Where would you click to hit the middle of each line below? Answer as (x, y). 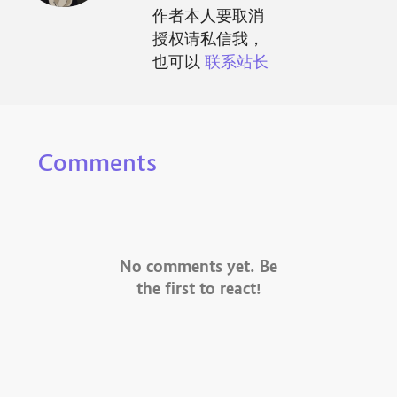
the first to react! (198, 290)
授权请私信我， (208, 40)
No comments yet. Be (198, 268)
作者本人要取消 (208, 17)
